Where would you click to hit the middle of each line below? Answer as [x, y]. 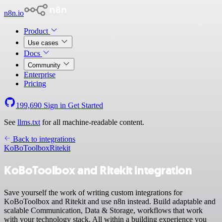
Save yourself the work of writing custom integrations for [93, 192]
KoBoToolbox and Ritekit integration [98, 170]
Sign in [55, 105]
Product [37, 31]
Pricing [35, 83]
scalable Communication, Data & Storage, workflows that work [103, 210]
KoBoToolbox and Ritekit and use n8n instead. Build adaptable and [110, 201]
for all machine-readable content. [92, 122]
